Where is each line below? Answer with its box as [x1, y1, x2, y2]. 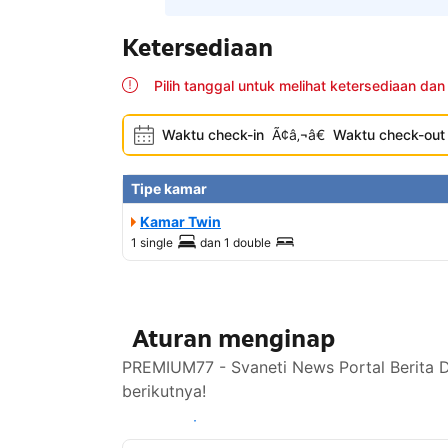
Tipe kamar [131, 180, 207, 198]
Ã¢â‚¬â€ [272, 126, 325, 144]
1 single [131, 235, 173, 251]
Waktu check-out [333, 126, 445, 144]
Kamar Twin [140, 213, 221, 231]
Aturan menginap [132, 323, 335, 355]
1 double [224, 235, 271, 251]
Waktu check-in [162, 126, 264, 144]
